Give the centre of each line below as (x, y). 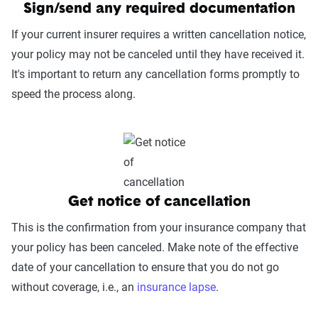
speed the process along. (75, 94)
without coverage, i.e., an (74, 287)
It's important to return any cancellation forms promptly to (155, 74)
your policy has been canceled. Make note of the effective (155, 247)
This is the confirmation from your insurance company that (159, 227)
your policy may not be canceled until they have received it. (158, 54)
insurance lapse (176, 287)
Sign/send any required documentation (159, 9)
